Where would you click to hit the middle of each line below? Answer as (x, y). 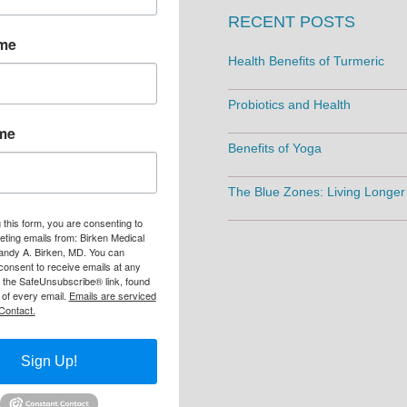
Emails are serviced (112, 296)
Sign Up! (50, 362)
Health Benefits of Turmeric (307, 61)
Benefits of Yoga (275, 149)
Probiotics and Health (290, 105)
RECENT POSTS (292, 22)
